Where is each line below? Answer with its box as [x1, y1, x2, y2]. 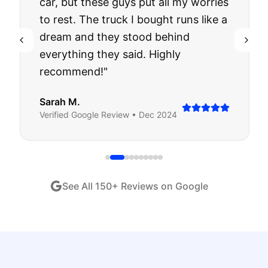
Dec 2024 [138, 109, 176, 120]
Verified [39, 109, 71, 120]
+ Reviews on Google [112, 180, 208, 192]
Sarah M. [39, 96, 80, 108]
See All [62, 180, 95, 192]
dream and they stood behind [39, 31, 189, 43]
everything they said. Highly [39, 48, 180, 60]
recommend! [39, 65, 103, 78]
